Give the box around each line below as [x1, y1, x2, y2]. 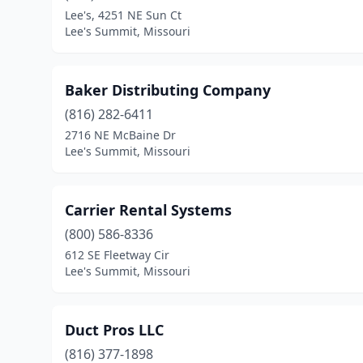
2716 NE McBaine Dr [65, 127, 176, 143]
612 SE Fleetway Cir [65, 247, 169, 263]
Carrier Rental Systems [65, 200, 232, 220]
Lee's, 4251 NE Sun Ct [65, 7, 181, 23]
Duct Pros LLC [65, 320, 164, 340]
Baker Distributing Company [65, 80, 271, 100]
